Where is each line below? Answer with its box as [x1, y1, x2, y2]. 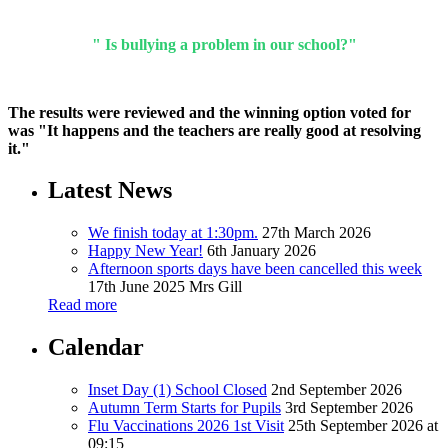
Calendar [48, 334, 144, 361]
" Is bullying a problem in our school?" [91, 35, 357, 53]
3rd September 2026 [285, 399, 413, 417]
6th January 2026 [207, 242, 316, 260]
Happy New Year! [88, 242, 203, 260]
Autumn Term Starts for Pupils [88, 399, 281, 417]
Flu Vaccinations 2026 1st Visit [88, 417, 284, 435]
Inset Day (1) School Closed [88, 381, 267, 399]
